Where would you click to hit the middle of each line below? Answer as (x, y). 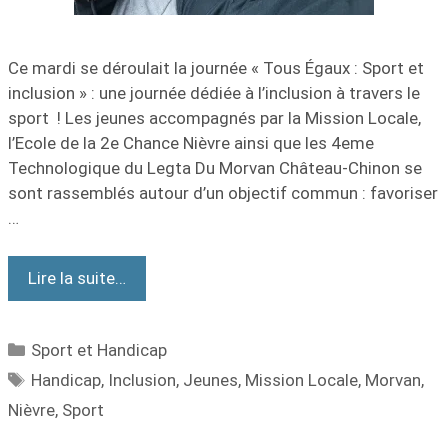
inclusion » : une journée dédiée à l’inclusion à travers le (214, 92)
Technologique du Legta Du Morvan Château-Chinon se (215, 167)
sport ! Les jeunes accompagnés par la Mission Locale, (214, 117)
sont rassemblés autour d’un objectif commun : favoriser (223, 192)
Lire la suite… (77, 278)
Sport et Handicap (99, 350)
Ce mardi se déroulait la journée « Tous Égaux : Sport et (216, 67)
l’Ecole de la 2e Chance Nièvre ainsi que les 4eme (191, 142)
